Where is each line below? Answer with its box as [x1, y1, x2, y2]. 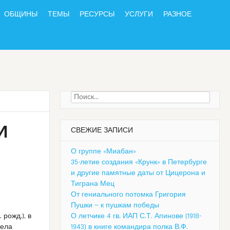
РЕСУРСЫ [80, 10, 114, 19]
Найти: [71, 92, 93, 102]
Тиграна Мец [71, 179, 114, 189]
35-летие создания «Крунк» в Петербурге [71, 158, 207, 167]
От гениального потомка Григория [71, 190, 186, 200]
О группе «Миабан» [71, 147, 136, 157]
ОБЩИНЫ [4, 10, 37, 19]
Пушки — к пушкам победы [71, 201, 159, 210]
